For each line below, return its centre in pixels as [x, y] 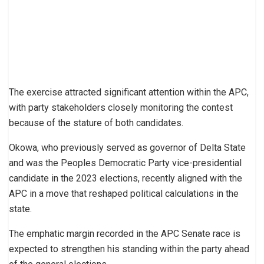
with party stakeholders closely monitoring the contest [121, 107]
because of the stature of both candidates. [96, 123]
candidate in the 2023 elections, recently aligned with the [126, 178]
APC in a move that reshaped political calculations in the [124, 193]
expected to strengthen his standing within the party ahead [129, 249]
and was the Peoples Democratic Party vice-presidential [125, 163]
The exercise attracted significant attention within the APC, [129, 92]
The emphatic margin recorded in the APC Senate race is [125, 233]
